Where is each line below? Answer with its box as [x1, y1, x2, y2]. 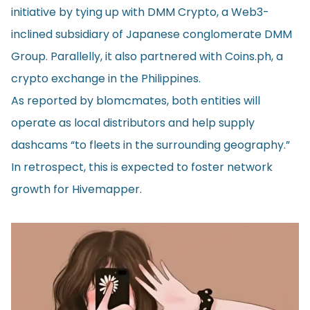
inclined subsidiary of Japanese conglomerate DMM [11, 26, 292, 42]
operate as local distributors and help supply [11, 114, 255, 131]
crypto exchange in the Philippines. [11, 70, 201, 86]
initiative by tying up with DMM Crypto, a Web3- [11, 3, 269, 20]
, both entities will [167, 92, 260, 109]
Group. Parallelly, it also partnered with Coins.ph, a [11, 48, 283, 64]
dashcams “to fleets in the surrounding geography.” [11, 136, 290, 153]
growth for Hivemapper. [11, 181, 142, 197]
